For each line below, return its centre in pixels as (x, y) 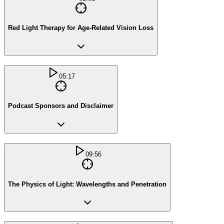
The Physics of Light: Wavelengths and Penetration (87, 184)
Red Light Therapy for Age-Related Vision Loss (81, 28)
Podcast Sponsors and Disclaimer (61, 106)
